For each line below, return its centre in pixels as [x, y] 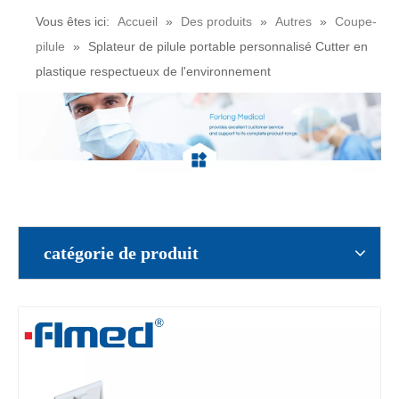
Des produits [216, 21]
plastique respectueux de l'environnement [153, 71]
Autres [293, 21]
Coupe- [356, 21]
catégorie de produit [121, 252]
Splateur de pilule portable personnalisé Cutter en [228, 46]
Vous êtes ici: [73, 21]
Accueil [138, 21]
